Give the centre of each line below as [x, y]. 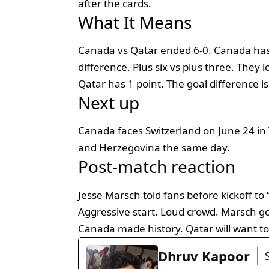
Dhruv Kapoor [204, 255]
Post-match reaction [157, 167]
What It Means [135, 22]
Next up [109, 102]
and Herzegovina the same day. [154, 148]
